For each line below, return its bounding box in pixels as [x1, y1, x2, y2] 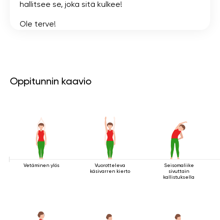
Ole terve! [20, 19, 56, 28]
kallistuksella [163, 174, 194, 180]
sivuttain [168, 168, 189, 174]
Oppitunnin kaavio [10, 75, 91, 87]
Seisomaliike [164, 162, 194, 168]
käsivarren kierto [90, 168, 130, 174]
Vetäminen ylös [23, 162, 59, 168]
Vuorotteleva [95, 162, 125, 168]
